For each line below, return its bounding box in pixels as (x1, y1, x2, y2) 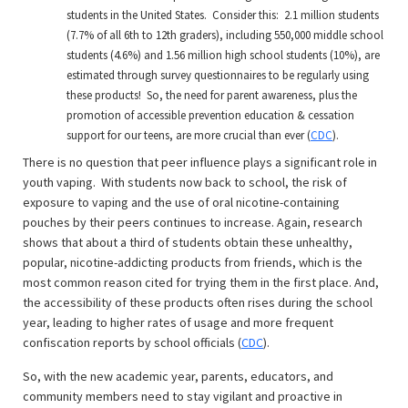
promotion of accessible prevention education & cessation (66, 107, 354, 123)
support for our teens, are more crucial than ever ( (66, 127, 311, 143)
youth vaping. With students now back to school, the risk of (23, 174, 347, 190)
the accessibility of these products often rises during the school (23, 294, 372, 311)
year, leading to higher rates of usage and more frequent (23, 314, 333, 331)
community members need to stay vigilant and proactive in (23, 388, 342, 404)
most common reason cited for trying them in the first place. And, (23, 274, 379, 291)
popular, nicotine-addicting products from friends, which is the (23, 254, 362, 270)
